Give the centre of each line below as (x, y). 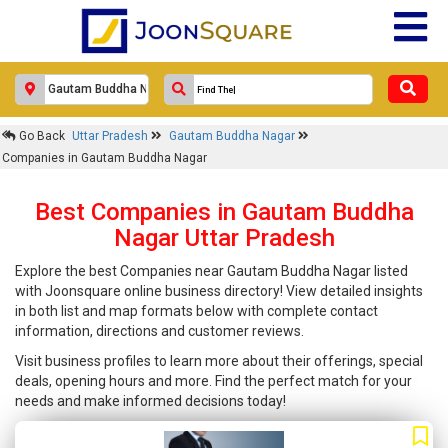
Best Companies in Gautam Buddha (224, 212)
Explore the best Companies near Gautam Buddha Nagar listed (211, 271)
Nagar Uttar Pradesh (224, 238)
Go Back (40, 136)
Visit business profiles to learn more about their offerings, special (219, 361)
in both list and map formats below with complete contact (196, 311)
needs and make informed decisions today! (150, 401)
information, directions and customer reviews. (159, 331)
